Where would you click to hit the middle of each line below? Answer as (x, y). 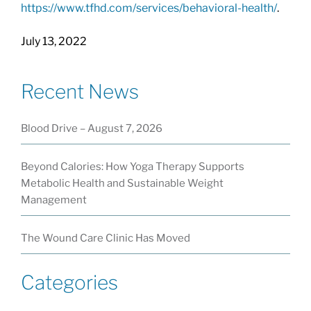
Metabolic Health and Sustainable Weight (122, 183)
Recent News (79, 91)
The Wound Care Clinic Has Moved (105, 238)
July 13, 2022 (53, 41)
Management (53, 200)
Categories (69, 282)
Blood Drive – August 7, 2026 (91, 128)
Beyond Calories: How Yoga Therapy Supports (132, 166)
